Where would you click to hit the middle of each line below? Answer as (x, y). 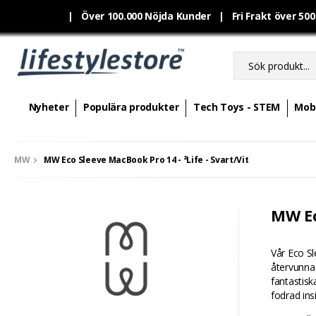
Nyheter (49, 107)
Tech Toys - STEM (237, 107)
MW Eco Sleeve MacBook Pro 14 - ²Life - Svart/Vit (146, 160)
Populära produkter (131, 107)
